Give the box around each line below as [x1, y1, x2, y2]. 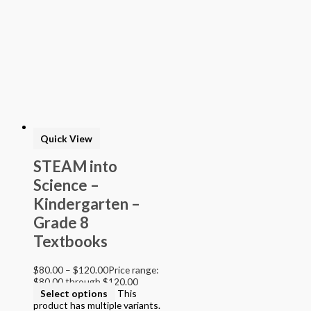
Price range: [108, 263, 158, 276]
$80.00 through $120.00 [33, 275, 138, 287]
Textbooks [33, 232, 108, 251]
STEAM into [33, 157, 117, 176]
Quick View [40, 132, 93, 144]
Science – [33, 176, 99, 195]
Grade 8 [33, 213, 89, 233]
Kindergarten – [33, 194, 140, 214]
